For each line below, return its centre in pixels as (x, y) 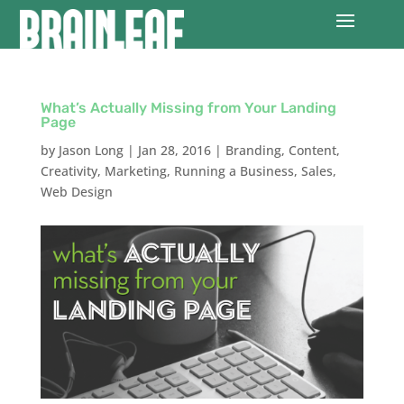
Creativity (69, 170)
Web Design (76, 191)
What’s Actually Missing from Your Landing (188, 107)
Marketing (135, 170)
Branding (253, 150)
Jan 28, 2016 (174, 150)
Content (312, 150)
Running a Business (234, 170)
